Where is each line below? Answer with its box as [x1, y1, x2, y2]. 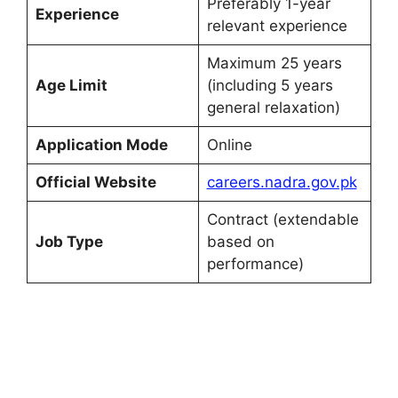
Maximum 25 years [206, 54, 342, 73]
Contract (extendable [206, 211, 359, 229]
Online [206, 136, 252, 155]
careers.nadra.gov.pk [206, 173, 357, 192]
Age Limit [35, 76, 107, 95]
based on [206, 233, 275, 251]
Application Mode [35, 136, 168, 155]
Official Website [35, 173, 156, 192]
